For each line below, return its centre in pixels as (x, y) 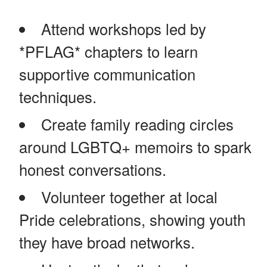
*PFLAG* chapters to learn (108, 51)
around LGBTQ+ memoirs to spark (135, 146)
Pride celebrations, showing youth (132, 219)
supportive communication (107, 74)
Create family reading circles (137, 124)
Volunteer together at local (129, 196)
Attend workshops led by (123, 28)
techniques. (58, 96)
